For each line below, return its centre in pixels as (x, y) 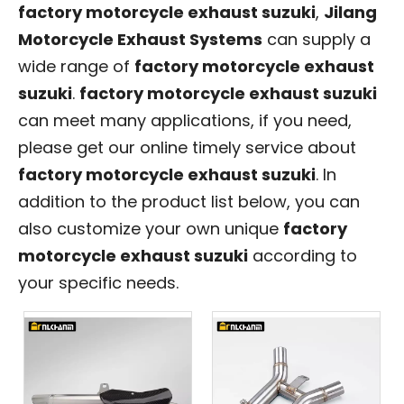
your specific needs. (98, 282)
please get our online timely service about (187, 147)
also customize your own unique (151, 228)
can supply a (317, 39)
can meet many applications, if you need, (185, 120)
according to (303, 255)
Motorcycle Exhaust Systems (140, 39)
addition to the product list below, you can (189, 201)
